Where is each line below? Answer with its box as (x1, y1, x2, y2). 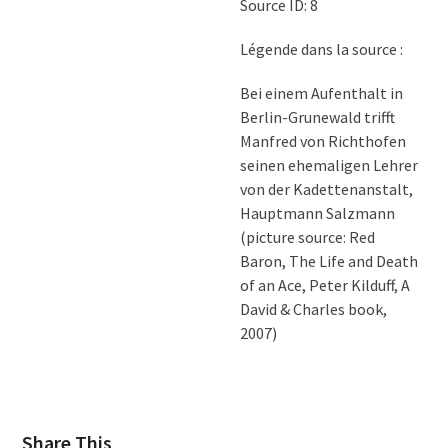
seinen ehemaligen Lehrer (240, 154, 419, 175)
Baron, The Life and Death (240, 250, 419, 271)
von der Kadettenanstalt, (240, 178, 414, 199)
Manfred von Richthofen (240, 130, 407, 151)
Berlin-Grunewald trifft (240, 106, 396, 127)
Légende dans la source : (240, 38, 404, 59)
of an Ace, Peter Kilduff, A (240, 274, 411, 295)
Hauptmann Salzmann (240, 202, 396, 223)
